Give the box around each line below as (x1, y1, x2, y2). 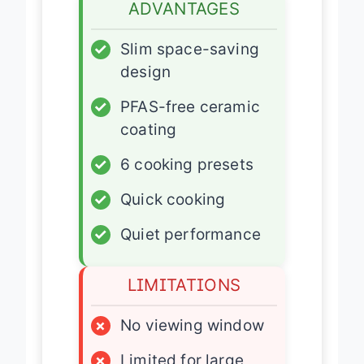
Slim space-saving (120, 54, 259, 73)
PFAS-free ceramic (120, 111, 260, 131)
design (120, 76, 171, 96)
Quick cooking (120, 204, 226, 223)
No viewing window (120, 330, 264, 349)
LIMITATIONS (127, 288, 241, 310)
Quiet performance (120, 239, 261, 258)
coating (120, 134, 177, 154)
